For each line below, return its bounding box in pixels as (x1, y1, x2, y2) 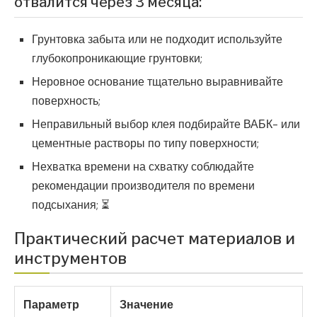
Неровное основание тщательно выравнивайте (32, 74, 283, 89)
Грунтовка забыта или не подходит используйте (32, 31, 282, 47)
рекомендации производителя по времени (32, 178, 255, 193)
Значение (120, 296, 173, 312)
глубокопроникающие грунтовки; (32, 50, 202, 66)
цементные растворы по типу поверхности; (32, 135, 259, 151)
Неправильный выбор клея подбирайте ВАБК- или (32, 116, 300, 132)
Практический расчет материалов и (14, 229, 295, 248)
